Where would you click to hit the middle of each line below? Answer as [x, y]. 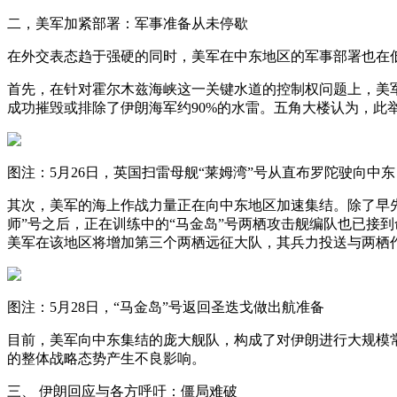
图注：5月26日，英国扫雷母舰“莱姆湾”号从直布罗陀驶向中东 [201, 172]
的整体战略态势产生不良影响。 [106, 358]
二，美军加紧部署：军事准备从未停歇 [128, 23]
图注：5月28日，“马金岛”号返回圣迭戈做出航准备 [166, 307]
